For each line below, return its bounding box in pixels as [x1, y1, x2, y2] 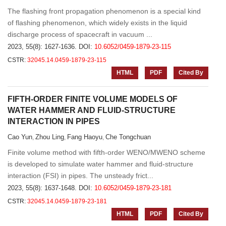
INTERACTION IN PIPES [8, 117, 100, 126]
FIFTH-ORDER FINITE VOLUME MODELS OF [8, 95, 178, 103]
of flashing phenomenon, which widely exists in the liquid [8, 19, 187, 27]
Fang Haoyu [67, 133, 102, 141]
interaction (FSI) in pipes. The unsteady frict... [8, 172, 153, 180]
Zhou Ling [35, 133, 64, 141]
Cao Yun [8, 133, 32, 141]
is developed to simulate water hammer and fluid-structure [8, 160, 193, 168]
